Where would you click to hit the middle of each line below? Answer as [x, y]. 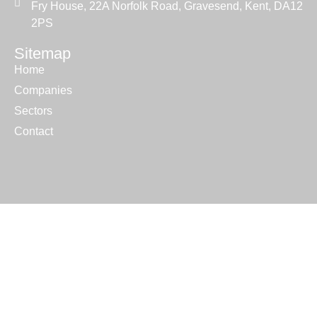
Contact [34, 132]
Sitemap [42, 54]
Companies [43, 91]
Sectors [33, 111]
